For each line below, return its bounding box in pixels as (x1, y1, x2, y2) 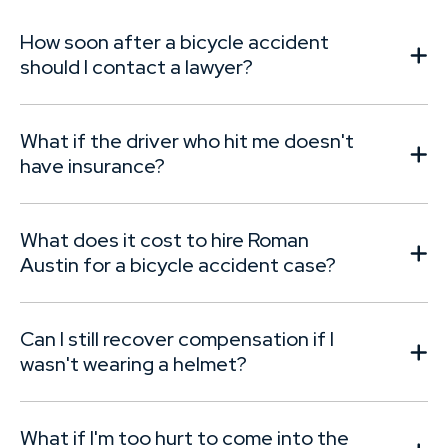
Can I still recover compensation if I (20, 326, 334, 353)
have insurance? (20, 153, 165, 180)
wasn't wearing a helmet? (20, 351, 247, 378)
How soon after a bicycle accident (20, 29, 329, 56)
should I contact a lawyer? (20, 54, 253, 81)
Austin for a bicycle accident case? (20, 252, 336, 279)
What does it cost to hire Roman (20, 227, 309, 254)
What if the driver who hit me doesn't (20, 128, 354, 155)
